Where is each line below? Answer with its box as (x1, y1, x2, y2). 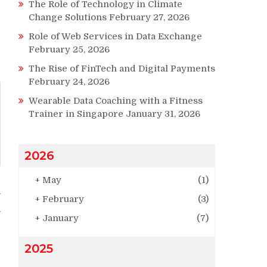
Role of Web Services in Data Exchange (29, 30, 202, 42)
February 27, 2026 (109, 11, 190, 23)
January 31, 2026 (126, 108, 200, 119)
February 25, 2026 (29, 44, 110, 55)
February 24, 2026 (29, 76, 110, 87)
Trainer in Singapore (29, 108, 123, 119)
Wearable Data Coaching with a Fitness (29, 95, 203, 106)
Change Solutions (29, 11, 107, 23)
